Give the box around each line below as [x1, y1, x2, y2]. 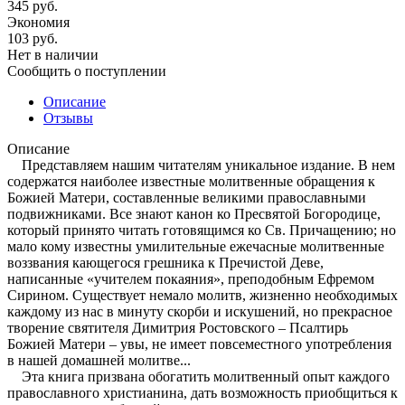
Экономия [7, 14, 70, 31]
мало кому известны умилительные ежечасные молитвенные [7, 239, 384, 255]
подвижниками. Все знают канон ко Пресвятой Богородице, [7, 206, 381, 222]
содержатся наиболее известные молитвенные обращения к [7, 174, 375, 190]
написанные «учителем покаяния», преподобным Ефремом [7, 271, 374, 287]
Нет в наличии [7, 47, 99, 63]
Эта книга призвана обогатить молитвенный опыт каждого [7, 369, 390, 385]
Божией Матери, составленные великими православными [7, 190, 366, 206]
